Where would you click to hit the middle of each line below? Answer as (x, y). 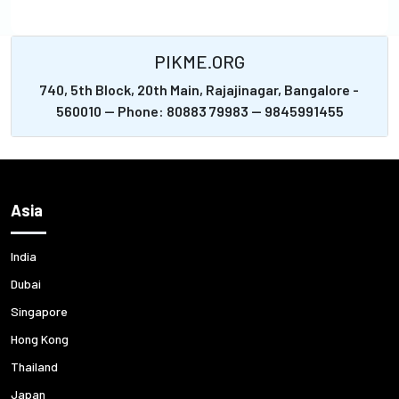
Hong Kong (40, 339)
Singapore (39, 311)
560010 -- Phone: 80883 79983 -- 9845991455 (199, 111)
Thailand (34, 366)
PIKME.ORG (199, 61)
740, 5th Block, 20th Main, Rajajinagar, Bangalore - (199, 90)
